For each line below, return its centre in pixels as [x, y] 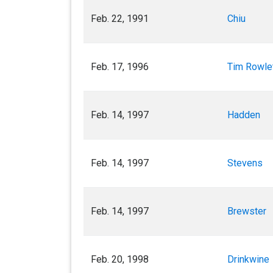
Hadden [244, 115]
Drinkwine [248, 259]
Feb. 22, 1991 [120, 19]
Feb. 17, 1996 [120, 67]
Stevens [245, 163]
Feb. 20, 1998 [120, 259]
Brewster [247, 211]
